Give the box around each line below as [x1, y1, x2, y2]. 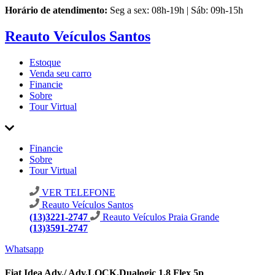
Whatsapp [5, 243, 44, 254]
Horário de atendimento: [5, 5, 107, 15]
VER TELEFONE [39, 187, 115, 198]
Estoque [29, 56, 61, 68]
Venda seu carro [29, 68, 91, 79]
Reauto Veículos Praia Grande [103, 211, 219, 222]
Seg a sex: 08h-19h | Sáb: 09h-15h [110, 5, 243, 15]
